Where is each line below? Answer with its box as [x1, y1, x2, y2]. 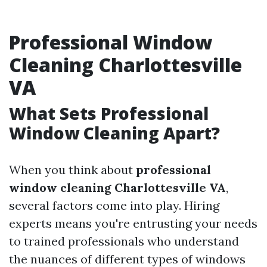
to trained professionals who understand [9, 234, 239, 249]
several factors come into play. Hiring [9, 198, 219, 213]
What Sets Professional [9, 102, 209, 125]
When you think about [9, 162, 136, 177]
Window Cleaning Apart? [9, 122, 220, 144]
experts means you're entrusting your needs [9, 216, 257, 231]
